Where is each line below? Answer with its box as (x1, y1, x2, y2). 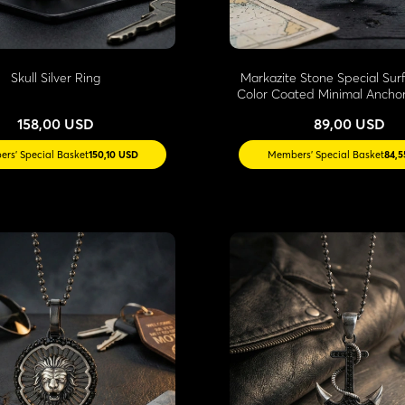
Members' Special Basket (268, 147, 385, 161)
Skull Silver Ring (10, 69, 100, 86)
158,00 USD (16, 114, 94, 133)
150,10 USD (89, 147, 139, 161)
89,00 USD (314, 114, 386, 133)
